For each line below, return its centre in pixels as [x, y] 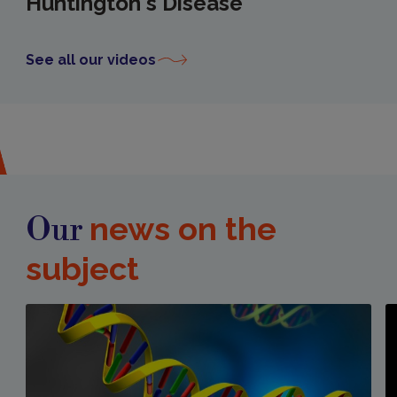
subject [82, 269]
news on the [183, 229]
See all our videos [90, 60]
